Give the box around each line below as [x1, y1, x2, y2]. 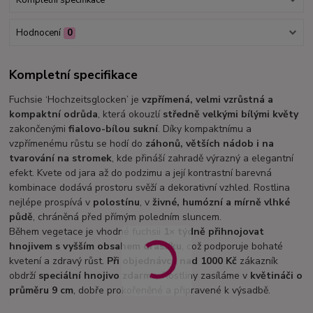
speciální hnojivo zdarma [38, 269, 158, 283]
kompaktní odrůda [9, 108, 99, 122]
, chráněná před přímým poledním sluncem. [33, 210, 222, 224]
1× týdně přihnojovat [163, 225, 265, 239]
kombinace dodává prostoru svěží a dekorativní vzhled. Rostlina [9, 181, 291, 195]
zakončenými [9, 122, 69, 136]
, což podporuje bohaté [182, 240, 284, 254]
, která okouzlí [98, 108, 163, 122]
